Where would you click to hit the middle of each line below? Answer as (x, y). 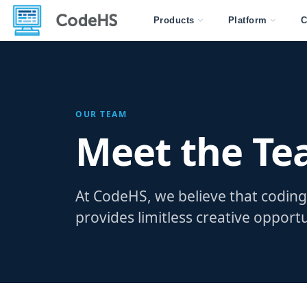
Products (174, 20)
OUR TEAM (101, 114)
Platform (247, 20)
